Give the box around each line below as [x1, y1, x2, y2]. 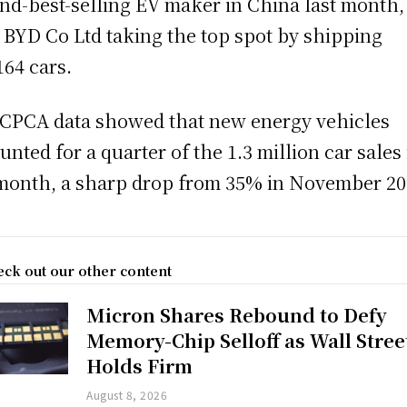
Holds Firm [86, 352, 194, 380]
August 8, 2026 [86, 387, 168, 403]
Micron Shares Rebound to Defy [86, 302, 388, 329]
